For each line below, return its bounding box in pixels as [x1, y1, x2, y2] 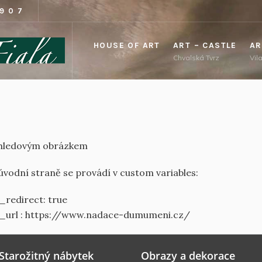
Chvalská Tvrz [173, 53, 219, 62]
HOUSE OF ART [94, 40, 160, 50]
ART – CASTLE [173, 40, 237, 50]
